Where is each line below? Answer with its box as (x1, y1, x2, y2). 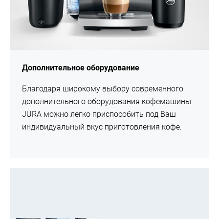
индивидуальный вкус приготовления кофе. (22, 122, 182, 132)
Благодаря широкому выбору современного (22, 84, 183, 94)
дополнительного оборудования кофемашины (22, 97, 191, 107)
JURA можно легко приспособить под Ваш (22, 109, 176, 119)
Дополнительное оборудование (22, 63, 139, 73)
